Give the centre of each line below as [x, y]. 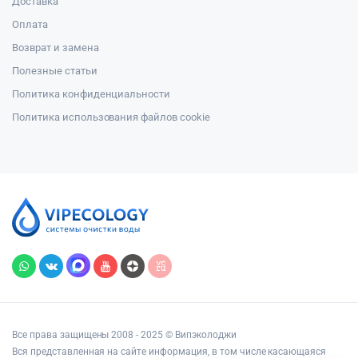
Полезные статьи [55, 71]
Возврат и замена [56, 48]
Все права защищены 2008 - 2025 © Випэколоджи [124, 335]
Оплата [30, 24]
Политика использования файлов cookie [111, 117]
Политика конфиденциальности [91, 94]
